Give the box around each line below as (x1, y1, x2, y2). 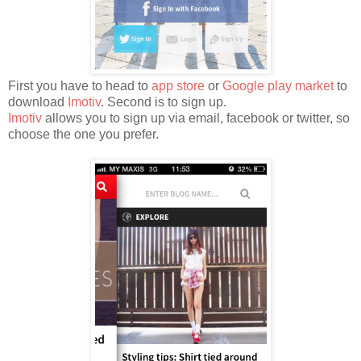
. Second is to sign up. (101, 94, 226, 109)
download (8, 94, 68, 109)
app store (151, 78, 205, 93)
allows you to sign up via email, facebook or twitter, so (42, 110, 350, 125)
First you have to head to (8, 78, 151, 93)
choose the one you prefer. (8, 127, 159, 141)
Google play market (222, 78, 334, 93)
